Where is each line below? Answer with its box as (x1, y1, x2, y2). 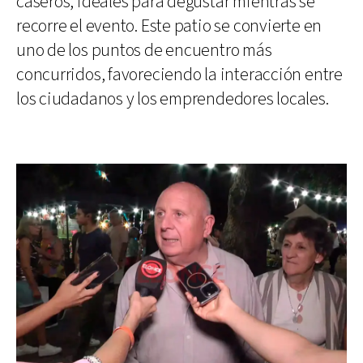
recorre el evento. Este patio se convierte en (16, 14, 322, 38)
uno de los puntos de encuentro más (16, 38, 272, 62)
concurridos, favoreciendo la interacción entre (16, 62, 343, 87)
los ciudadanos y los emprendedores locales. (16, 87, 329, 111)
